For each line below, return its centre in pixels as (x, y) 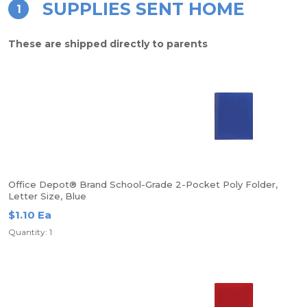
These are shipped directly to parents (108, 44)
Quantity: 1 (30, 232)
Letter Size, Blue (47, 196)
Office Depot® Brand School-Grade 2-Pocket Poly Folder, (143, 184)
